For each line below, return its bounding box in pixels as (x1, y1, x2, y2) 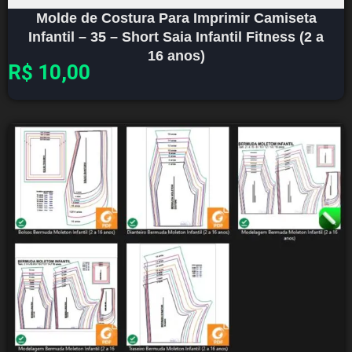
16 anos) (147, 48, 205, 64)
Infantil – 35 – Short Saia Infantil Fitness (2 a (28, 29, 324, 46)
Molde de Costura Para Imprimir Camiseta (35, 10, 317, 27)
